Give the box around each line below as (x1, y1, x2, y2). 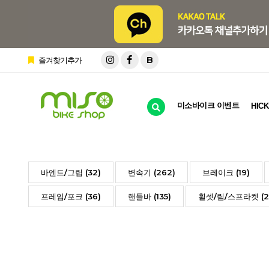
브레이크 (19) (202, 168, 250, 177)
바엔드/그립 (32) (41, 168, 101, 177)
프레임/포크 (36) (41, 192, 101, 201)
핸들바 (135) (128, 192, 171, 201)
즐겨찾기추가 (37, 55, 82, 65)
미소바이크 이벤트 (177, 101, 239, 110)
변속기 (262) (128, 168, 175, 177)
